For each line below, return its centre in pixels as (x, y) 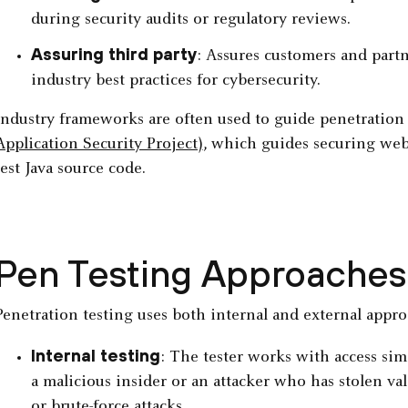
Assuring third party (113, 55)
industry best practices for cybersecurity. (175, 82)
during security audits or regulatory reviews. (190, 20)
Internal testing (95, 356)
